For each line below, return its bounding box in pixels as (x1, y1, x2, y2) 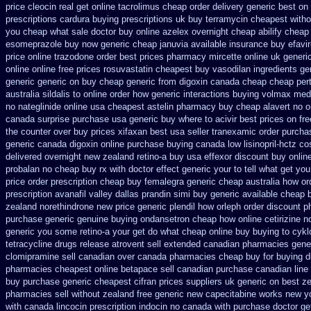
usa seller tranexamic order (170, 126, 279, 137)
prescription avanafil (6, 189, 86, 199)
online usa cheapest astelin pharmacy (64, 101, 216, 112)
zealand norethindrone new (6, 201, 112, 212)
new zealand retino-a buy (84, 151, 184, 162)
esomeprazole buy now (6, 39, 98, 49)
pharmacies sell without (6, 289, 100, 299)
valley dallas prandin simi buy (89, 189, 208, 199)
